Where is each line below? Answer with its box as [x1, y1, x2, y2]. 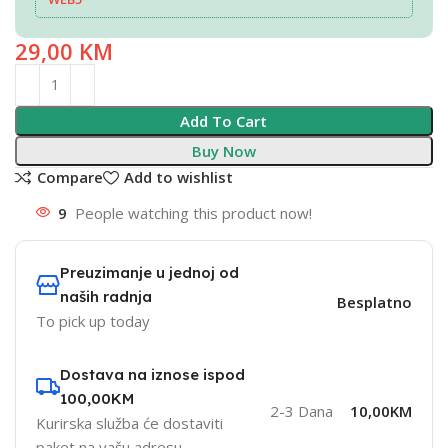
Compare [36, 167, 103, 188]
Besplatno [336, 291, 412, 312]
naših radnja [60, 286, 152, 306]
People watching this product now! [75, 202, 312, 223]
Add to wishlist [123, 167, 233, 188]
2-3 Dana [269, 400, 333, 421]
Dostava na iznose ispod [60, 364, 245, 384]
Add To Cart [180, 110, 268, 131]
